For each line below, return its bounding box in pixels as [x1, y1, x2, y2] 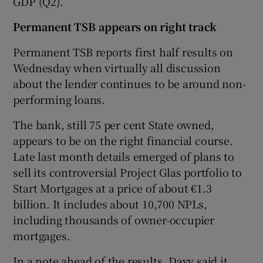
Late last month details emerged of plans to [13, 148, 234, 164]
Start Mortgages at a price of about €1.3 [13, 180, 212, 195]
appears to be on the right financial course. [13, 132, 233, 148]
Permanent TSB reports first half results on [13, 43, 233, 59]
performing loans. [13, 91, 106, 107]
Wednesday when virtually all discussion [13, 59, 221, 75]
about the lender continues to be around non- [13, 75, 246, 91]
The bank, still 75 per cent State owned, [13, 116, 214, 132]
